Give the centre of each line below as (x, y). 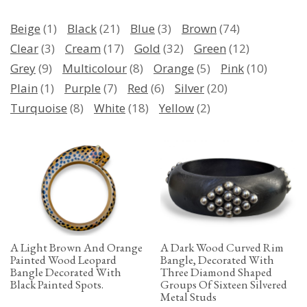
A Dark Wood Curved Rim (222, 248)
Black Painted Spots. (57, 285)
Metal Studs (188, 297)
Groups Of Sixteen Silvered (224, 285)
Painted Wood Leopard (63, 260)
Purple (83, 88)
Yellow (176, 108)
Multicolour (95, 68)
